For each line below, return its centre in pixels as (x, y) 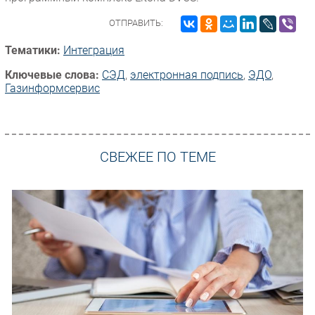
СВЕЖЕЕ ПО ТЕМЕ (157, 157)
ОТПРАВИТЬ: (136, 22)
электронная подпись (187, 75)
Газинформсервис (52, 88)
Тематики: (33, 50)
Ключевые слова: (52, 75)
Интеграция (94, 50)
